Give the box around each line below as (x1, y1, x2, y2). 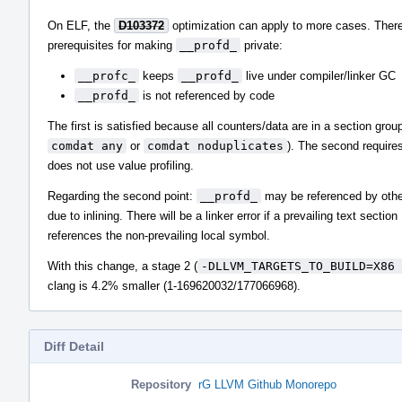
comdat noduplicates (147, 138, 284, 153)
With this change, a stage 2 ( (48, 258, 197, 273)
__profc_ (78, 68, 135, 83)
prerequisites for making (48, 38, 176, 52)
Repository (131, 377, 191, 391)
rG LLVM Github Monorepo (198, 377, 336, 391)
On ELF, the (48, 18, 114, 32)
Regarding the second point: (48, 188, 197, 203)
